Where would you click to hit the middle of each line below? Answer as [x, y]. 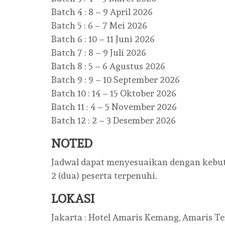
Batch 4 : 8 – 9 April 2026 [102, 12]
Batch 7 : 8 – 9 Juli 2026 [99, 52]
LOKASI [73, 199]
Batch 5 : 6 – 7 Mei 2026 [99, 25]
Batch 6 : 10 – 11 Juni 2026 [103, 39]
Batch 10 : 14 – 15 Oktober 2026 [114, 93]
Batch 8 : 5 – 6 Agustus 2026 [108, 66]
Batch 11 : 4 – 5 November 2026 [114, 107]
